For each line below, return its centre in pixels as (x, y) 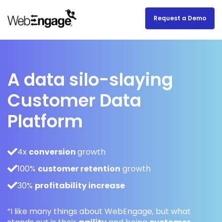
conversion (53, 152)
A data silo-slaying (90, 80)
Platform (45, 121)
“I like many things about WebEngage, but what (99, 211)
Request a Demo (180, 18)
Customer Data (74, 100)
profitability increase (80, 186)
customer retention (79, 169)
